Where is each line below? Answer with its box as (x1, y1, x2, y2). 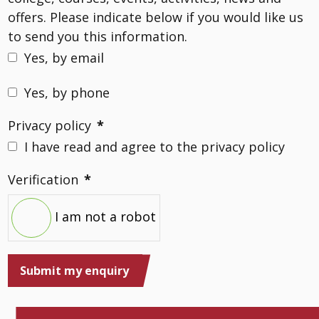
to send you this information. (8, 28, 187, 46)
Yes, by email (24, 49, 104, 67)
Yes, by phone (24, 84, 110, 102)
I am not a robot (55, 207, 157, 225)
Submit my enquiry (20, 263, 130, 279)
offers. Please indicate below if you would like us (8, 9, 303, 26)
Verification (8, 170, 78, 188)
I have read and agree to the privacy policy (24, 137, 285, 155)
